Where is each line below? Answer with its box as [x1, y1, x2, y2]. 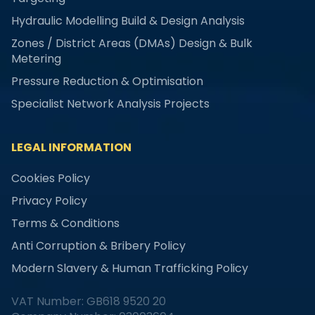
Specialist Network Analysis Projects [11, 95, 210, 112]
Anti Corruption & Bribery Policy [11, 238, 186, 255]
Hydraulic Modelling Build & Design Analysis [11, 12, 245, 29]
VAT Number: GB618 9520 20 [11, 293, 166, 310]
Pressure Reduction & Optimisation [11, 72, 203, 89]
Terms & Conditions [11, 215, 120, 232]
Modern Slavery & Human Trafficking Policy [11, 260, 248, 277]
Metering [11, 50, 61, 67]
